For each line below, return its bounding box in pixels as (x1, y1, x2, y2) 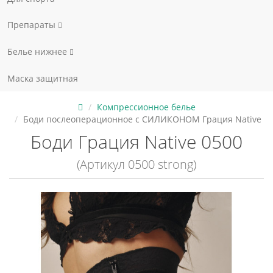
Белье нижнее (7, 46, 69, 57)
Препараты (7, 19, 58, 30)
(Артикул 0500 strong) (77, 156, 196, 172)
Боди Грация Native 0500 (30, 129, 243, 154)
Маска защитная (7, 73, 78, 84)
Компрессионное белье (96, 101, 196, 113)
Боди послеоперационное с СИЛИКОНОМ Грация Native (23, 113, 261, 125)
